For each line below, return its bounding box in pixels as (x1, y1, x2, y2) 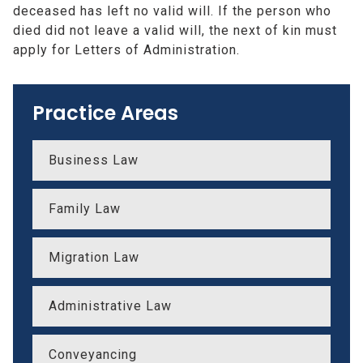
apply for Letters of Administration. (13, 42, 244, 58)
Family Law (49, 201, 121, 217)
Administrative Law (49, 298, 172, 314)
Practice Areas (32, 100, 179, 127)
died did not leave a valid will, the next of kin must (13, 23, 337, 39)
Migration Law (49, 250, 139, 266)
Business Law (49, 152, 139, 169)
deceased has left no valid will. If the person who (13, 3, 331, 19)
